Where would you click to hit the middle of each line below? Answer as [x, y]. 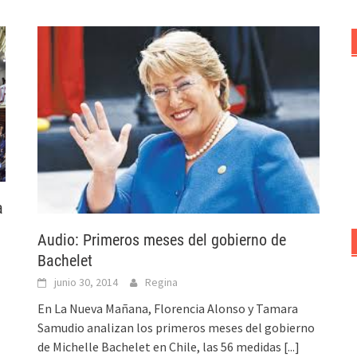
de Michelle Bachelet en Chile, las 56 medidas [161, 346]
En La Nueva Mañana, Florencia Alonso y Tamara [168, 308]
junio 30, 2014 [86, 282]
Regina [162, 282]
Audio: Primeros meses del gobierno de [162, 239]
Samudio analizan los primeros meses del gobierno [177, 327]
